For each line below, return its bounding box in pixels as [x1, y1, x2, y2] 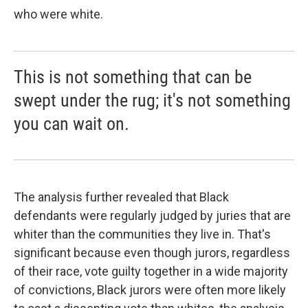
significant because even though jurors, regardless [14, 245, 290, 260]
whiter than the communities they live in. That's [14, 227, 271, 241]
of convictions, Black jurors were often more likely [14, 283, 286, 297]
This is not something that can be [14, 67, 252, 87]
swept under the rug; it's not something [14, 90, 291, 111]
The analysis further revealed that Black [14, 190, 229, 204]
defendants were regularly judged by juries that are [14, 208, 291, 223]
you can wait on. [14, 113, 129, 134]
